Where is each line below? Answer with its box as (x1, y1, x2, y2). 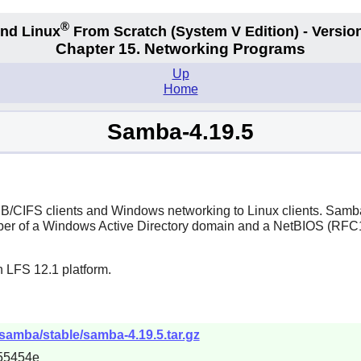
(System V (171, 23, 241, 39)
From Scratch (69, 23, 171, 39)
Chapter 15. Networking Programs (56, 40, 305, 58)
